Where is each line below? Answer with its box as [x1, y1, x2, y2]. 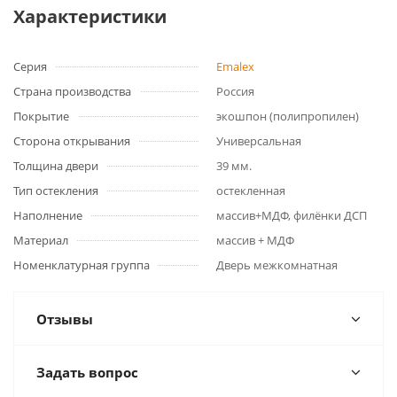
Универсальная [216, 133, 301, 149]
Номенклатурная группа [13, 257, 150, 273]
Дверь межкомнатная [216, 257, 338, 273]
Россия [216, 83, 254, 99]
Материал [13, 232, 68, 248]
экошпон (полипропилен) [216, 108, 359, 124]
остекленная [216, 183, 285, 198]
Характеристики [13, 4, 167, 28]
